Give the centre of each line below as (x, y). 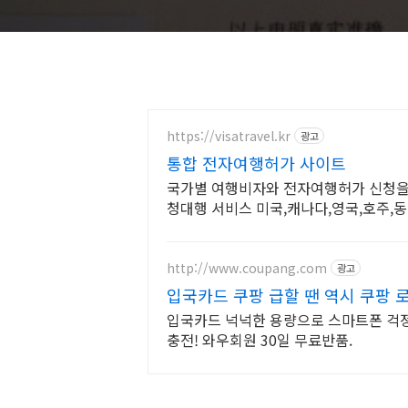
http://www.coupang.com (247, 267)
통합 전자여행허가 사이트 (256, 163)
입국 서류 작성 (211, 228)
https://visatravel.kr (229, 135)
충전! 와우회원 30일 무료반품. (260, 340)
